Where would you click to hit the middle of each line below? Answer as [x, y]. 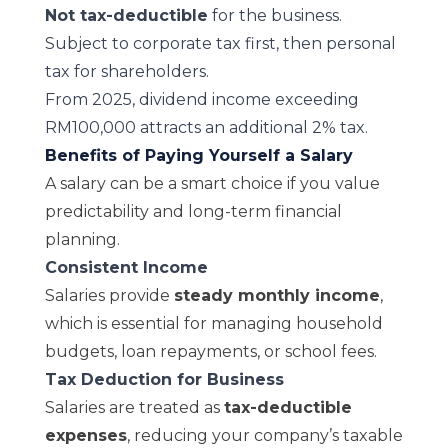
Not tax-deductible [126, 15]
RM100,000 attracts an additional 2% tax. [206, 127]
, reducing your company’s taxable [264, 435]
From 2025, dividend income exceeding [201, 99]
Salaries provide [109, 295]
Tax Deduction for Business [164, 379]
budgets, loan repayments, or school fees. [210, 351]
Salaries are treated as [134, 407]
